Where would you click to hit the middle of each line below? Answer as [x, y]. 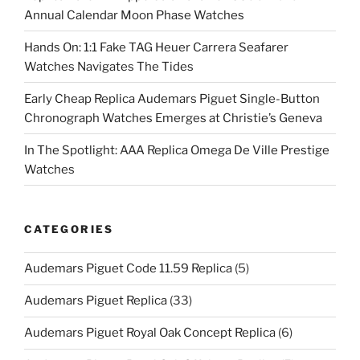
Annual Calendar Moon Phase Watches [134, 15]
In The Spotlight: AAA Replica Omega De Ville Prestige [177, 150]
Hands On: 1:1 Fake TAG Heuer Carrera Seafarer [156, 47]
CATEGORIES [69, 229]
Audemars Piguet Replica [96, 301]
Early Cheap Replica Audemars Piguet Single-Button [172, 98]
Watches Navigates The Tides [109, 66]
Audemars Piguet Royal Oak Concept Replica [150, 333]
